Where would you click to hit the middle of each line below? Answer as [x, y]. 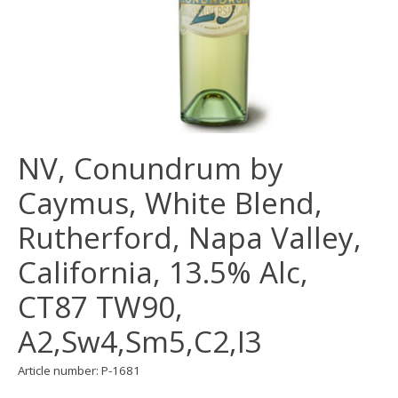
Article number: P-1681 [79, 371]
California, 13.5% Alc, [163, 273]
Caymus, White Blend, [170, 203]
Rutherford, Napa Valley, [190, 238]
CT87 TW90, [100, 307]
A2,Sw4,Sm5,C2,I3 [140, 342]
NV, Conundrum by [151, 169]
